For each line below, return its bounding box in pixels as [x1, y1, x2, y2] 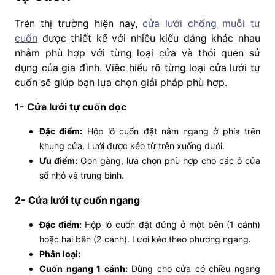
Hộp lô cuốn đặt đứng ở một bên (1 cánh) [81, 219, 261, 230]
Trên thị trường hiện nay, [15, 17, 143, 29]
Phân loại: [39, 248, 80, 259]
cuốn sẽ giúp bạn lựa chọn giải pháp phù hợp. [15, 76, 227, 88]
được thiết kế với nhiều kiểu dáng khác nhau [37, 31, 260, 44]
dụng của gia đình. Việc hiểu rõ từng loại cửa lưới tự [15, 61, 260, 74]
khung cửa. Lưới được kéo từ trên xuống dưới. [39, 140, 225, 151]
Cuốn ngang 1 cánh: [39, 263, 128, 274]
